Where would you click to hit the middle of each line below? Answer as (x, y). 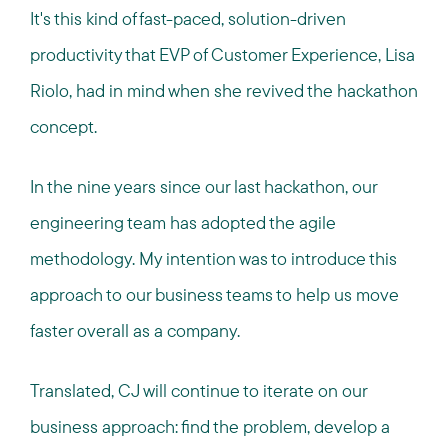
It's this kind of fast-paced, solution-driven (188, 18)
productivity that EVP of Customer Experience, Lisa (222, 54)
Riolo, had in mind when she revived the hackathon (224, 90)
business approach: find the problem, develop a (210, 426)
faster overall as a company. (135, 330)
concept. (63, 126)
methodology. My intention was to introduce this (213, 258)
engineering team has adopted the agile (183, 222)
